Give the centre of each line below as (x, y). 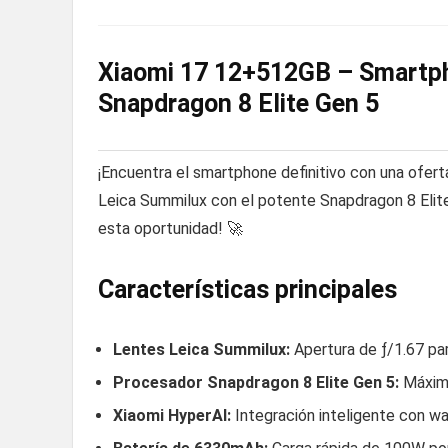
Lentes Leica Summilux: (201, 349)
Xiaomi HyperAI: (172, 415)
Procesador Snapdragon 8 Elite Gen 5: (256, 382)
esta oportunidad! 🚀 (170, 228)
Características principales (247, 289)
